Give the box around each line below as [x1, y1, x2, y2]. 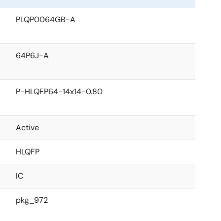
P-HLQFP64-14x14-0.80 [16, 86, 103, 97]
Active [16, 122, 39, 133]
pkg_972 [16, 195, 48, 205]
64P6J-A [16, 50, 49, 61]
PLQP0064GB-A [16, 14, 75, 25]
